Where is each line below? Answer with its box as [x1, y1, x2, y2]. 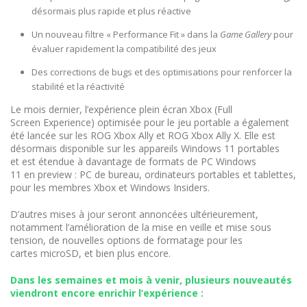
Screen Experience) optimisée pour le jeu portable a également [10, 116, 289, 130]
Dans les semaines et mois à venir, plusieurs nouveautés [10, 273, 292, 287]
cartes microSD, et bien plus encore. [10, 247, 171, 260]
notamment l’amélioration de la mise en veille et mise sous [10, 221, 271, 234]
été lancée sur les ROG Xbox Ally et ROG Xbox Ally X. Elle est [10, 129, 275, 143]
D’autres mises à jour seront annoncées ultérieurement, [10, 208, 258, 221]
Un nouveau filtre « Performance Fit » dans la [31, 28, 220, 41]
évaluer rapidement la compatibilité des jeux [31, 42, 217, 56]
